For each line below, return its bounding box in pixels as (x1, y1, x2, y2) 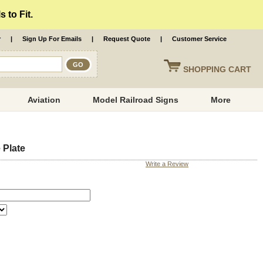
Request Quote (103, 35, 150, 42)
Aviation (28, 95, 61, 104)
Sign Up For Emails (22, 35, 82, 42)
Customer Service (172, 35, 227, 42)
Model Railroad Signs (93, 95, 179, 104)
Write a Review (146, 160, 188, 168)
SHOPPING (183, 65, 228, 74)
